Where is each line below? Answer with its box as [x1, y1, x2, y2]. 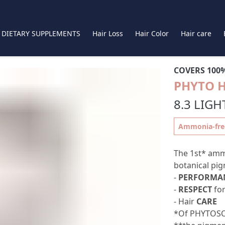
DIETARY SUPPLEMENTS [1, 28, 80, 38]
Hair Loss [92, 28, 123, 38]
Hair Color [135, 28, 169, 38]
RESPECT [178, 184, 212, 195]
